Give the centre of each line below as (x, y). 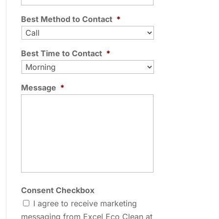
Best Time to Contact (61, 53)
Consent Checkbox (57, 190)
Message (38, 88)
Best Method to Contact (66, 19)
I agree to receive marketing (85, 203)
